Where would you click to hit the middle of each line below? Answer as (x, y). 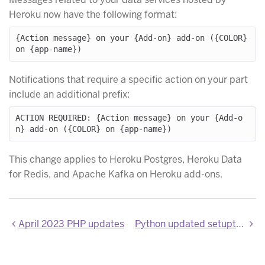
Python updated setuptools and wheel (240, 224)
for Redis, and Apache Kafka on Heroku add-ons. (116, 174)
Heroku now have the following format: (93, 14)
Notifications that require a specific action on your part (128, 79)
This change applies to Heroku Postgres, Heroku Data (125, 159)
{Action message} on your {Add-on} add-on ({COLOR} (131, 38)
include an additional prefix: (69, 94)
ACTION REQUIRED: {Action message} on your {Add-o (129, 118)
